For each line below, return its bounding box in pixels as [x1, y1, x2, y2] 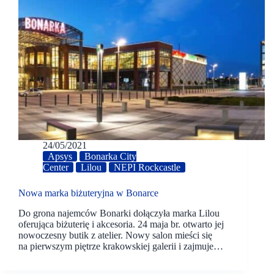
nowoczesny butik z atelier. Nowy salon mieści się [18, 229, 212, 240]
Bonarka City [84, 151, 136, 162]
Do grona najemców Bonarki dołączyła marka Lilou [18, 207, 220, 218]
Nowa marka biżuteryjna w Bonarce [18, 188, 158, 199]
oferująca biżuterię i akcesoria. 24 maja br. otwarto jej [18, 218, 224, 229]
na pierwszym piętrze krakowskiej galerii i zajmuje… [18, 240, 223, 251]
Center [43, 162, 68, 173]
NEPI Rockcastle [114, 162, 180, 173]
